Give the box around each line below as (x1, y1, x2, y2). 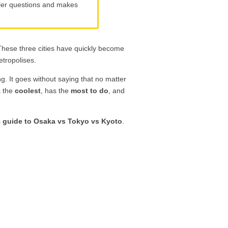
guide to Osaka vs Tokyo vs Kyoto (3, 117, 123, 126)
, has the (41, 87, 71, 95)
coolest (15, 87, 41, 95)
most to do (71, 87, 109, 95)
